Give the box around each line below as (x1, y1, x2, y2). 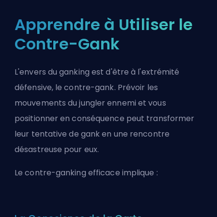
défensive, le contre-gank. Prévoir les (15, 82, 158, 93)
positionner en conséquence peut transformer (15, 113, 195, 124)
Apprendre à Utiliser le (15, 14, 193, 36)
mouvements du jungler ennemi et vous (15, 97, 166, 109)
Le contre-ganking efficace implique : (15, 167, 158, 179)
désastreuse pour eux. (15, 144, 99, 155)
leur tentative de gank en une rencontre (15, 128, 170, 140)
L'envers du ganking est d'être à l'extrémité (15, 66, 180, 78)
